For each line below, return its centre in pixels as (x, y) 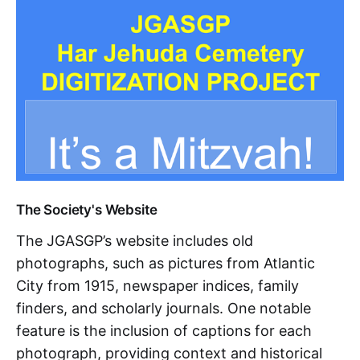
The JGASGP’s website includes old (135, 241)
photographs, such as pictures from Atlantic (166, 264)
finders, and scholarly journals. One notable (164, 309)
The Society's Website (87, 210)
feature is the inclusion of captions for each (164, 331)
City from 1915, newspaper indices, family (157, 286)
